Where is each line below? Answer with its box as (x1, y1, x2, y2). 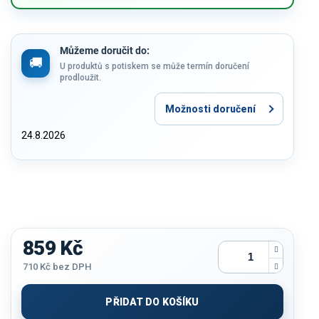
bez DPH (51, 261, 91, 272)
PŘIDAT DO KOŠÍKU (105, 296, 199, 308)
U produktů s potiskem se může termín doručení (60, 61, 249, 71)
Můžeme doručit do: (60, 44, 150, 56)
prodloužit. (60, 72, 101, 83)
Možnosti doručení (165, 103, 256, 115)
